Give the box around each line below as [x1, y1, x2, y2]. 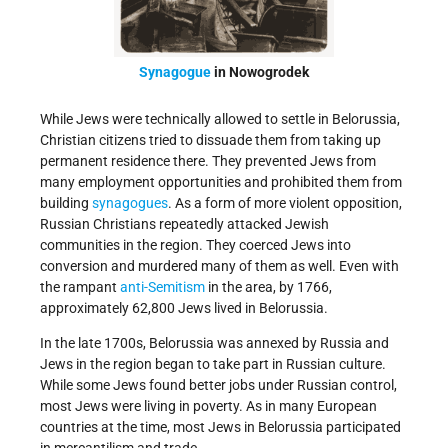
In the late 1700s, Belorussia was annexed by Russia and [40, 334, 389, 351]
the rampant [40, 278, 120, 295]
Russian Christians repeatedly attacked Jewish [40, 215, 329, 232]
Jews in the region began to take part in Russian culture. [40, 355, 386, 372]
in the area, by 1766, [205, 278, 332, 295]
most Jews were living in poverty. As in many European [40, 397, 377, 414]
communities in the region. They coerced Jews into [40, 236, 351, 253]
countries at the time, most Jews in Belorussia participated [40, 418, 401, 435]
